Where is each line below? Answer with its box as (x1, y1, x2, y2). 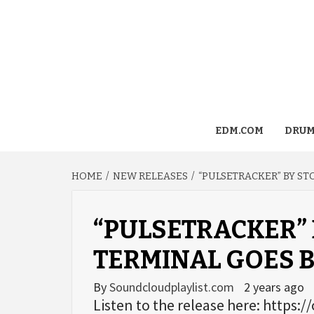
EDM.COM (214, 125, 264, 137)
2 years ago (244, 279, 304, 295)
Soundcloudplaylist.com (109, 279, 237, 295)
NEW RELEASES (113, 170, 188, 182)
